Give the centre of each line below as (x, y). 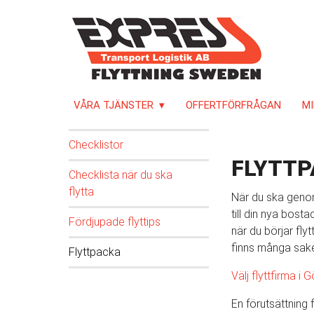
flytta (81, 192)
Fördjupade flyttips (114, 222)
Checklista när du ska (120, 175)
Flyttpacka (94, 252)
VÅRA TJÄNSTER (114, 105)
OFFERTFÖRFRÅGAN (233, 105)
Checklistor (96, 145)
